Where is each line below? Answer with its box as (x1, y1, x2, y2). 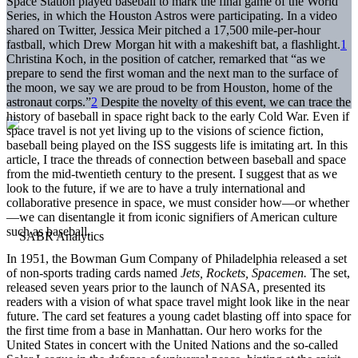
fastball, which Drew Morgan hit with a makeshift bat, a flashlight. (6, 37, 340, 51)
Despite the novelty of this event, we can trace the (97, 94, 351, 109)
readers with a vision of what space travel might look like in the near (6, 294, 349, 308)
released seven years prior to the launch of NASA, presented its (6, 280, 325, 294)
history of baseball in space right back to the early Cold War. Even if (6, 109, 349, 123)
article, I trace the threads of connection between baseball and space (6, 152, 346, 166)
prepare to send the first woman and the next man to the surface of (6, 66, 338, 80)
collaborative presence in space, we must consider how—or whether (6, 195, 349, 209)
